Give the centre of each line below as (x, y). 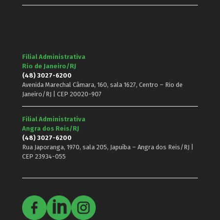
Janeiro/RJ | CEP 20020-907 (62, 94)
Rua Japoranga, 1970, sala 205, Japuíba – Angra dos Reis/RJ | (108, 147)
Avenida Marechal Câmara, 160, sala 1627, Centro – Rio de (102, 85)
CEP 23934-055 (44, 156)
